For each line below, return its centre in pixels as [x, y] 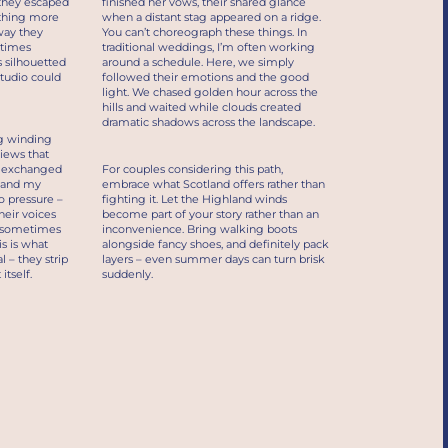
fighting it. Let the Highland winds [194, 199]
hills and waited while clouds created [201, 107]
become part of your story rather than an [210, 214]
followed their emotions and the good [205, 77]
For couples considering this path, [192, 169]
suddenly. [127, 274]
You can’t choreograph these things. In [204, 32]
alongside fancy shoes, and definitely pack [215, 244]
